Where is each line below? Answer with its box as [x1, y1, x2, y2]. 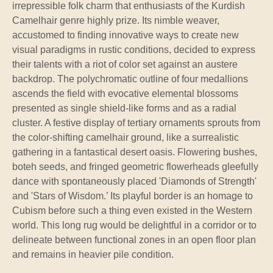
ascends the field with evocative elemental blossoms [12, 88, 238, 99]
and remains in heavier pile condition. [12, 249, 174, 260]
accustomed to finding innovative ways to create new [12, 29, 239, 40]
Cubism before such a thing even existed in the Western [12, 205, 252, 216]
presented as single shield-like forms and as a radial [12, 102, 236, 113]
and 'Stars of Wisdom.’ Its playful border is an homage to [12, 190, 253, 201]
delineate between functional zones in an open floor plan [12, 234, 256, 245]
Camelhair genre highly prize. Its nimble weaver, [12, 15, 219, 26]
